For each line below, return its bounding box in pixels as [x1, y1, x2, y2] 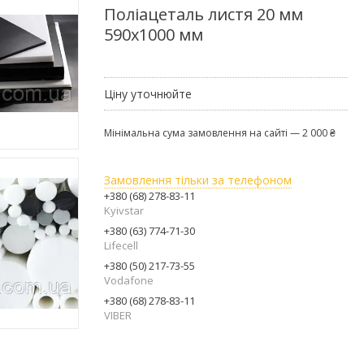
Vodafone [104, 272, 154, 288]
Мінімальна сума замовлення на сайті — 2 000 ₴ [104, 125, 336, 140]
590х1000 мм [104, 23, 203, 45]
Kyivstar [104, 202, 144, 218]
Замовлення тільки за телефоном [104, 171, 292, 188]
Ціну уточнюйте [104, 85, 192, 102]
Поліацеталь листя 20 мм [104, 2, 303, 25]
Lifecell [104, 237, 138, 253]
